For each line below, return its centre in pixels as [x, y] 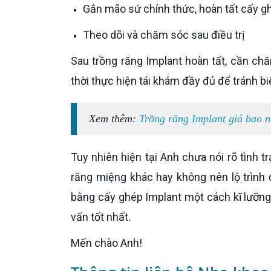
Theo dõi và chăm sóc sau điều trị [167, 35]
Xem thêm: [117, 119]
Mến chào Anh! [111, 243]
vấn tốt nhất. [101, 217]
